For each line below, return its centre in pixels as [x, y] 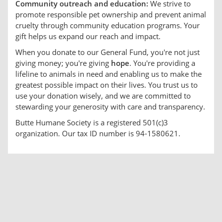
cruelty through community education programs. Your [108, 26]
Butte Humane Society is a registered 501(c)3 [92, 123]
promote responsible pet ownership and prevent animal [111, 15]
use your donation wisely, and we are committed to [103, 96]
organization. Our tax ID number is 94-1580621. [98, 134]
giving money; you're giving [63, 63]
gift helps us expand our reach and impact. [88, 36]
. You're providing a [162, 63]
